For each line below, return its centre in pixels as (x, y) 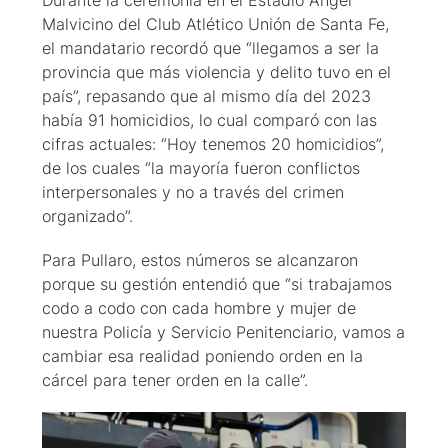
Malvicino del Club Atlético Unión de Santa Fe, (215, 24)
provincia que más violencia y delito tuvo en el (216, 72)
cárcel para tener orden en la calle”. (177, 380)
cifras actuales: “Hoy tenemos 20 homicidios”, (213, 144)
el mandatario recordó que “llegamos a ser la (210, 48)
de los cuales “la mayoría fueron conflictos (201, 168)
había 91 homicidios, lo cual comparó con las (209, 120)
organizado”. (90, 216)
